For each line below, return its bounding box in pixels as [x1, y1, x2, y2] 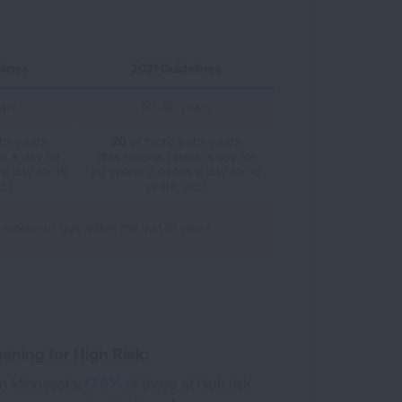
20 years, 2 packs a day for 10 [90, 162, 262, 179]
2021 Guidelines [130, 59, 222, 75]
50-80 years [140, 98, 212, 114]
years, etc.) [144, 178, 207, 194]
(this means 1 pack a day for [96, 147, 256, 163]
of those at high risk [122, 373, 251, 391]
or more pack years [126, 132, 241, 148]
